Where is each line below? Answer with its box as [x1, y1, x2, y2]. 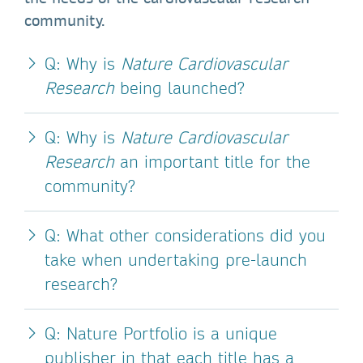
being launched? [114, 77, 245, 98]
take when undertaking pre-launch [45, 249, 307, 270]
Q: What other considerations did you [45, 224, 326, 246]
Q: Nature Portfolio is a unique [45, 322, 277, 344]
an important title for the [114, 151, 310, 172]
